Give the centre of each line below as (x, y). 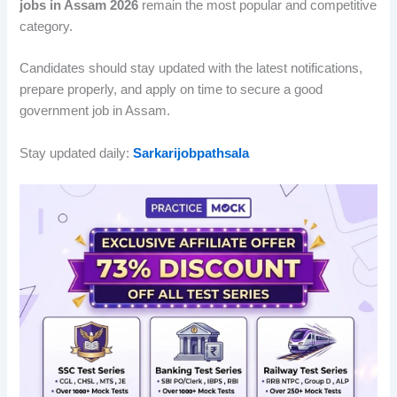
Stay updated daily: (75, 153)
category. (47, 27)
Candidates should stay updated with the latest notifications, (191, 69)
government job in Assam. (95, 111)
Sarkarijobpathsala (191, 153)
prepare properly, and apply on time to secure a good (171, 90)
